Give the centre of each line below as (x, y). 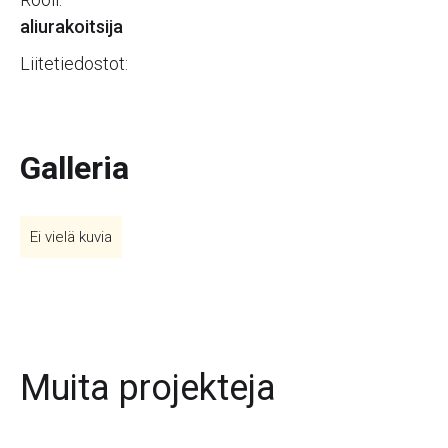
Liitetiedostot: (74, 63)
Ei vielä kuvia (71, 237)
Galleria (74, 168)
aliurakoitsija (71, 26)
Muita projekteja (148, 388)
